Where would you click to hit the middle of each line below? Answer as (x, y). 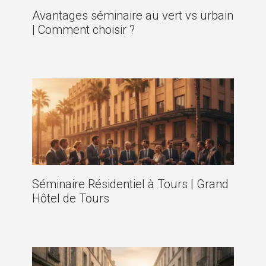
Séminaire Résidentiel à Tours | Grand (130, 184)
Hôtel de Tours (71, 199)
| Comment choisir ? (83, 30)
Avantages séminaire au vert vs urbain (133, 16)
